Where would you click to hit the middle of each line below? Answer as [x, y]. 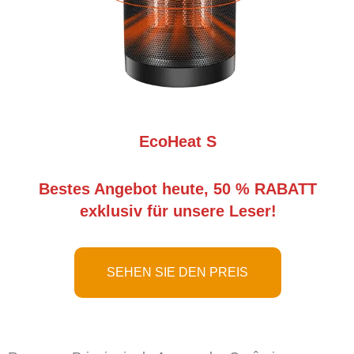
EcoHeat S [178, 142]
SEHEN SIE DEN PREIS [178, 273]
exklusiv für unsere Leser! [178, 211]
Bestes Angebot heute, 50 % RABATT [178, 189]
